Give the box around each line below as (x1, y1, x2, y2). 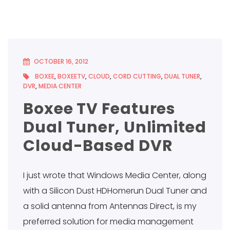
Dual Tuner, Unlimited (23, 117, 206, 139)
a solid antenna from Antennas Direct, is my (23, 200, 197, 213)
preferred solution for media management (23, 216, 194, 228)
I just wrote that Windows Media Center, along (23, 169, 206, 182)
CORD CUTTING (113, 72, 161, 81)
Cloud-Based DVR (23, 135, 173, 157)
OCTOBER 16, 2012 (34, 57, 88, 66)
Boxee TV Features (23, 98, 176, 120)
